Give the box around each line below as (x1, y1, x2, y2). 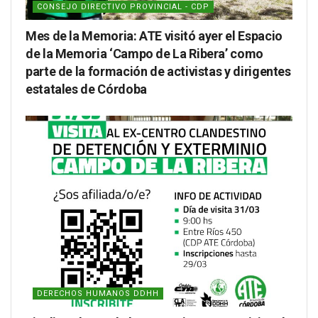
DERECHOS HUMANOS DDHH (37, 288, 159, 298)
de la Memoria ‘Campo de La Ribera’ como (26, 45, 263, 61)
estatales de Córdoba (26, 81, 147, 97)
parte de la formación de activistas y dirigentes (26, 63, 291, 79)
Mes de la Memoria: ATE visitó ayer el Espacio (26, 28, 283, 43)
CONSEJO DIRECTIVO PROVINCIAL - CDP (37, 1, 209, 11)
